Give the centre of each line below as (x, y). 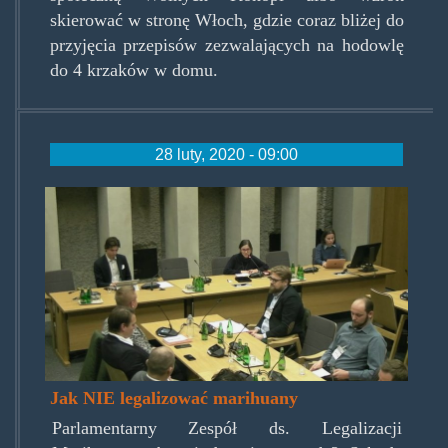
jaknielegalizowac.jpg (185, 204)
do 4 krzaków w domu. (133, 70)
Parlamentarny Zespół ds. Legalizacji (226, 428)
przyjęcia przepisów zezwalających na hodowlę (226, 45)
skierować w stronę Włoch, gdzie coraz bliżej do (226, 20)
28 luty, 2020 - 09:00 (226, 154)
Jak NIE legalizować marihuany (174, 398)
